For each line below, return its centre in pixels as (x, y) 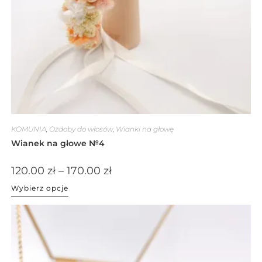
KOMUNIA (28, 129)
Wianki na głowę (144, 129)
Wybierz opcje (39, 188)
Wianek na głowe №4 (58, 144)
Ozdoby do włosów (81, 129)
